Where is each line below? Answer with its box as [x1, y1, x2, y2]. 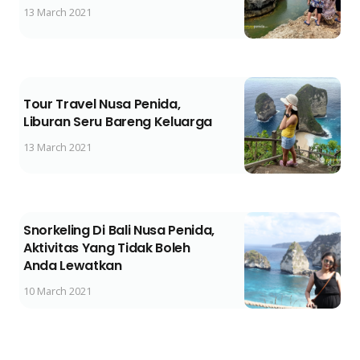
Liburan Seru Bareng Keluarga [23, 112, 213, 132]
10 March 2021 [23, 284, 92, 299]
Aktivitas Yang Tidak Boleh [23, 239, 190, 258]
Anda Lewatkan [23, 256, 122, 276]
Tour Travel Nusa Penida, [23, 95, 181, 114]
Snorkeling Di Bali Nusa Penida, [23, 221, 215, 240]
